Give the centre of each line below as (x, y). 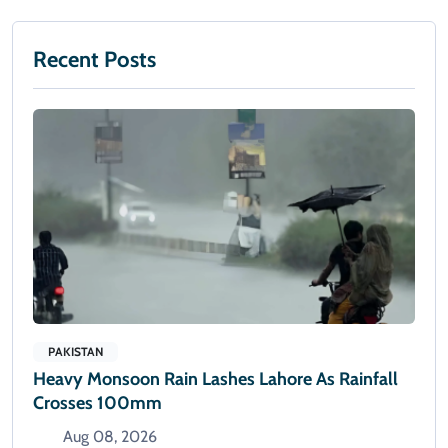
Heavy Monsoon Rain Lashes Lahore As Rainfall (215, 379)
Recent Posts (94, 60)
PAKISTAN (75, 352)
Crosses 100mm (97, 403)
